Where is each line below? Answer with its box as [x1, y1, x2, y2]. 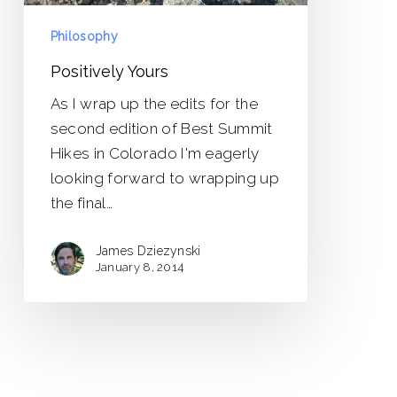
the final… [50, 194, 113, 212]
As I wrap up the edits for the [50, 95, 258, 113]
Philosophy [50, 29, 118, 43]
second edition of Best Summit [50, 120, 273, 137]
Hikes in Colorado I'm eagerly [50, 144, 260, 162]
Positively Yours [50, 62, 168, 81]
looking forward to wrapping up [50, 169, 279, 187]
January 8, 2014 [95, 261, 184, 274]
